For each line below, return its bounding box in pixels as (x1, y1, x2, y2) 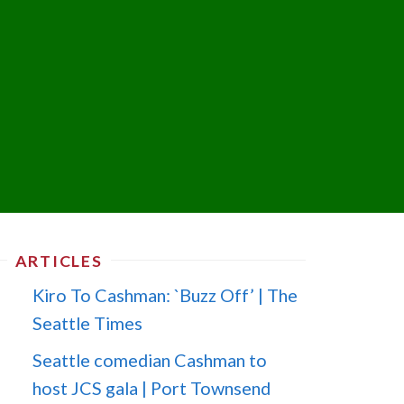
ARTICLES (14, 251, 103, 271)
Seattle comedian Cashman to (32, 349, 268, 372)
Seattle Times (32, 312, 143, 335)
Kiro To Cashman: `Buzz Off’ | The (32, 284, 298, 307)
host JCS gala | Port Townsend (32, 377, 271, 399)
